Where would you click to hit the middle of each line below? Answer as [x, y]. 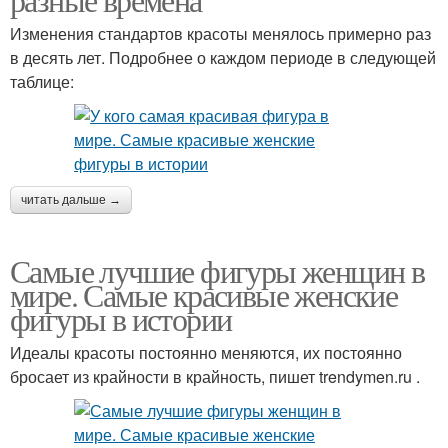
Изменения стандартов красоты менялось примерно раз [220, 33]
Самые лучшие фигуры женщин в [217, 270]
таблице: [42, 81]
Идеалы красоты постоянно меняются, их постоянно [206, 352]
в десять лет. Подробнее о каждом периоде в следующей [223, 57]
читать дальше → [71, 199]
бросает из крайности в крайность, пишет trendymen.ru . [215, 376]
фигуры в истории [121, 318]
